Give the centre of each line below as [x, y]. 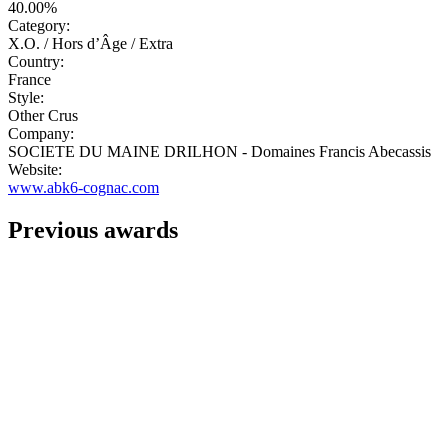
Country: [36, 62]
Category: [39, 26]
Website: [35, 170]
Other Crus [43, 116]
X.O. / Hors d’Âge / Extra [90, 44]
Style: [26, 98]
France [29, 80]
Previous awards [93, 230]
